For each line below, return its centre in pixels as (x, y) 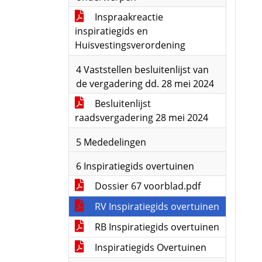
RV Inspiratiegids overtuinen (156, 206)
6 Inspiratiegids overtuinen (135, 166)
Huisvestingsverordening (130, 45)
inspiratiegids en (111, 31)
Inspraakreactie (128, 17)
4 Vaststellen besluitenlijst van (142, 70)
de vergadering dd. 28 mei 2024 (145, 84)
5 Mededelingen (111, 142)
